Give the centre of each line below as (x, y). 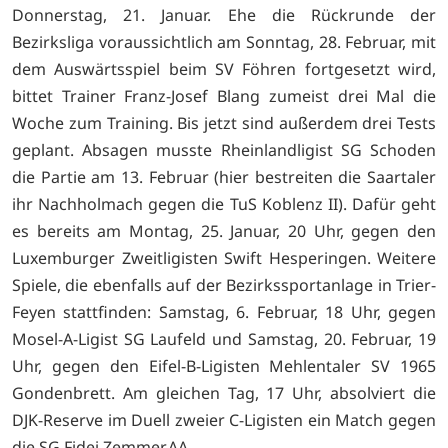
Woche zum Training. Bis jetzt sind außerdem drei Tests (224, 123)
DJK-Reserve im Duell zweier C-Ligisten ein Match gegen (224, 420)
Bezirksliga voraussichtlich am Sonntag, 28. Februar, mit (224, 42)
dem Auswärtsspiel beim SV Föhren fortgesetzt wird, (224, 69)
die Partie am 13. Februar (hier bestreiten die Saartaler (224, 177)
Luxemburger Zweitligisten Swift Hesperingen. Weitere (224, 258)
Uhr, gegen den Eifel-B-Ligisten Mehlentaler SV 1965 (224, 366)
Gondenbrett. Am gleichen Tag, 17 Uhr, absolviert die (224, 393)
